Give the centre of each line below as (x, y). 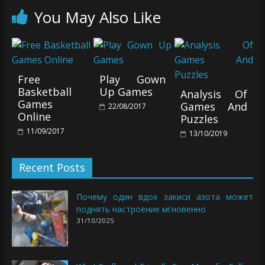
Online (34, 116)
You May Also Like (97, 17)
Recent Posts (52, 167)
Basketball (44, 91)
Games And (214, 106)
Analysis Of (214, 94)
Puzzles (200, 119)
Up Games (126, 91)
